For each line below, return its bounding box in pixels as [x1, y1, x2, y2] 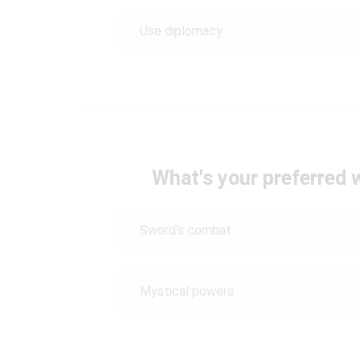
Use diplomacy [140, 23, 226, 39]
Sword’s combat [140, 223, 231, 238]
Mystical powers [140, 284, 234, 299]
